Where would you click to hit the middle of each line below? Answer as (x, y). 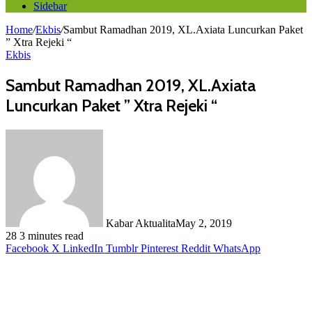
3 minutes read (52, 235)
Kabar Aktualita (141, 223)
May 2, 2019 (204, 223)
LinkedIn (83, 248)
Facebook (27, 248)
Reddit (196, 248)
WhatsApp (237, 248)
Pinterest (159, 248)
